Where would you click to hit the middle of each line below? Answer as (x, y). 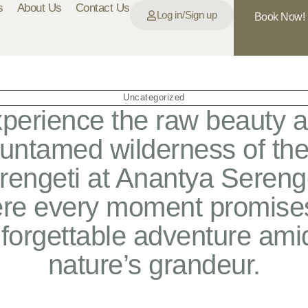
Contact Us (102, 8)
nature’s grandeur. (154, 264)
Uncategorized (154, 97)
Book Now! (279, 17)
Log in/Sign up (187, 15)
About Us (39, 8)
